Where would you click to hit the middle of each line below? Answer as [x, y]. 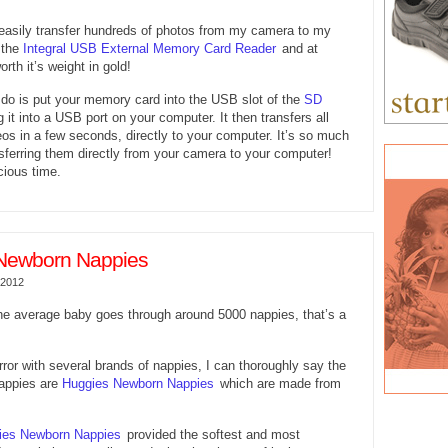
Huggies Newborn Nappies [138, 383]
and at [300, 48]
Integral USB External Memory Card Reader [149, 48]
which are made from [280, 383]
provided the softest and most [213, 434]
